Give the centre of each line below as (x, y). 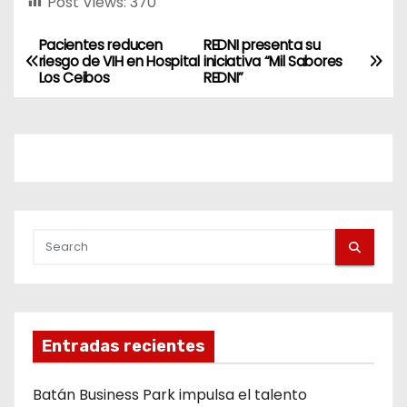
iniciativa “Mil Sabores (273, 61)
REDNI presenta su (262, 45)
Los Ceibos (74, 77)
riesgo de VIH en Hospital (119, 61)
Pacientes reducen (100, 45)
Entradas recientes (124, 347)
